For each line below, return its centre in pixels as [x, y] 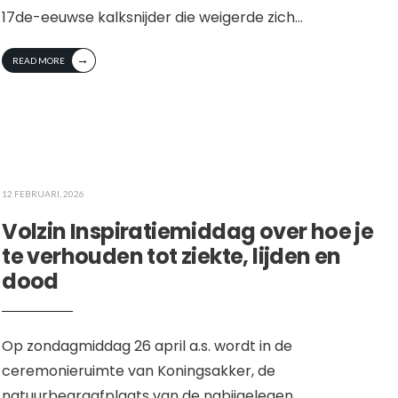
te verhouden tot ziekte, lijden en [171, 257]
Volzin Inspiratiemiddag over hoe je [188, 232]
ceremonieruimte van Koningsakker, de [139, 371]
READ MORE [39, 60]
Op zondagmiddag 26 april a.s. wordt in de [147, 346]
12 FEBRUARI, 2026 [44, 194]
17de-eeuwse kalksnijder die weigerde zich [149, 17]
